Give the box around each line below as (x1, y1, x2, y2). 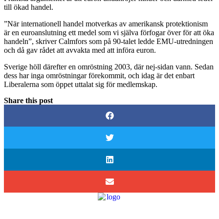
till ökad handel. (4, 2, 53, 11)
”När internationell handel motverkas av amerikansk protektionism (4, 19, 208, 28)
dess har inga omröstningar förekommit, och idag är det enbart (4, 71, 195, 80)
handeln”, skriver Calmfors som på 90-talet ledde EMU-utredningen (4, 37, 213, 45)
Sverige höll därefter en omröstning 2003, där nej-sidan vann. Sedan (4, 62, 214, 71)
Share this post (4, 96, 53, 105)
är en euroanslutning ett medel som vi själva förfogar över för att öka (4, 28, 214, 37)
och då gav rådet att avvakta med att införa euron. (4, 45, 156, 54)
